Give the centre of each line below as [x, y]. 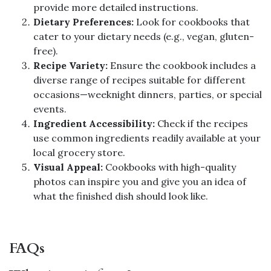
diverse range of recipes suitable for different [139, 80]
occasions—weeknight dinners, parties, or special [148, 94]
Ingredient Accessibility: [94, 123]
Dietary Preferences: [83, 21]
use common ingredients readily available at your [147, 138]
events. [50, 109]
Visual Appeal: [68, 167]
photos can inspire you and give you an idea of [140, 181]
